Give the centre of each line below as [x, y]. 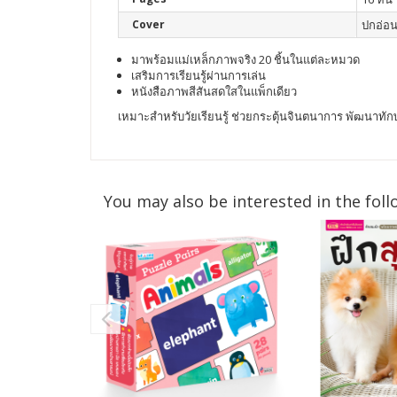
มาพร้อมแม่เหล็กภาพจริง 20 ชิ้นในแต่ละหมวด [245, 59]
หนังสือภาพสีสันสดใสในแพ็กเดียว [214, 91]
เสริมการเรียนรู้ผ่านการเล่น [198, 75]
